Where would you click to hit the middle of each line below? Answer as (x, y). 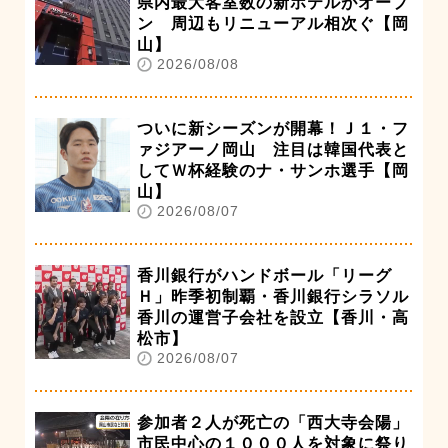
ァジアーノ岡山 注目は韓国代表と (273, 149)
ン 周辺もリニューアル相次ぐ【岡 (273, 23)
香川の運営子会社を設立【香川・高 (273, 317)
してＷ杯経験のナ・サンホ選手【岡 (273, 170)
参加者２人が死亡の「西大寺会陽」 (273, 422)
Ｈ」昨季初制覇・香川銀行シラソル (273, 296)
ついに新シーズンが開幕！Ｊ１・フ (273, 128)
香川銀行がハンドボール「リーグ (264, 275)
